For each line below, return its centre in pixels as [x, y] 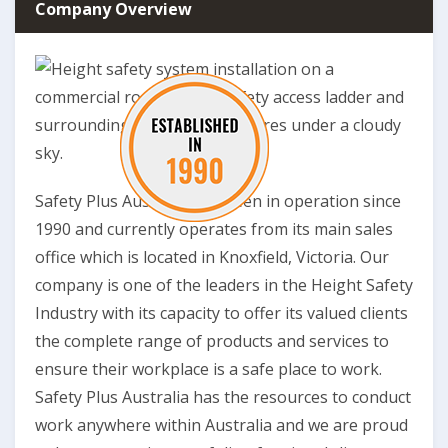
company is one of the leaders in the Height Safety [224, 285]
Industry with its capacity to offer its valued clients [221, 313]
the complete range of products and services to [212, 341]
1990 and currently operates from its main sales [214, 229]
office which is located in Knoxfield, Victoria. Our [212, 257]
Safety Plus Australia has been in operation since [218, 201]
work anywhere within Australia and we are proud [221, 425]
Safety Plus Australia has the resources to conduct [223, 397]
